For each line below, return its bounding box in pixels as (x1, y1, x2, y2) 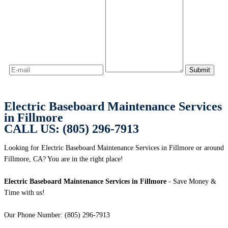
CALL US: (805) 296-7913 (4, 122, 139, 136)
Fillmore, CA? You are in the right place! (4, 155, 123, 163)
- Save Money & (166, 178, 216, 186)
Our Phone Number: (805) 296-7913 (4, 211, 110, 219)
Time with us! (4, 189, 45, 197)
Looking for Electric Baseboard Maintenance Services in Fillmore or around (4, 144, 224, 152)
